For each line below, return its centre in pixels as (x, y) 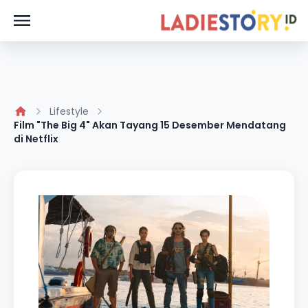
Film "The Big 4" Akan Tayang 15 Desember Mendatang (150, 125)
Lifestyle (69, 111)
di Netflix (36, 139)
